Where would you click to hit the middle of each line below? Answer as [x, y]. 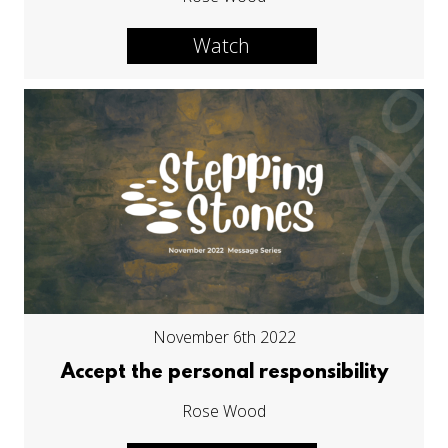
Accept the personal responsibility [224, 373]
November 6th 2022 [224, 337]
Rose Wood [224, 411]
